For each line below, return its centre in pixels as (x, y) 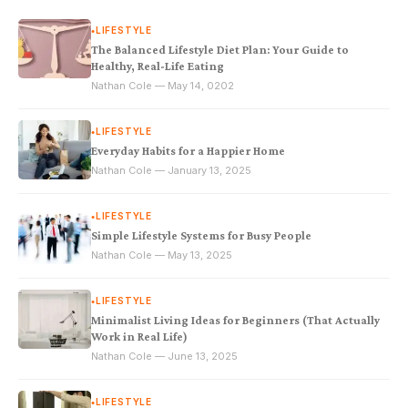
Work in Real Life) (139, 337)
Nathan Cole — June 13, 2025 (164, 357)
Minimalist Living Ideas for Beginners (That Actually (235, 321)
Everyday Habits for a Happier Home (188, 151)
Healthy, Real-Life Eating (158, 66)
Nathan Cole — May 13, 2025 (162, 255)
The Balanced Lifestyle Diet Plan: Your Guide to (220, 50)
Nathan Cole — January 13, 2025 (171, 171)
